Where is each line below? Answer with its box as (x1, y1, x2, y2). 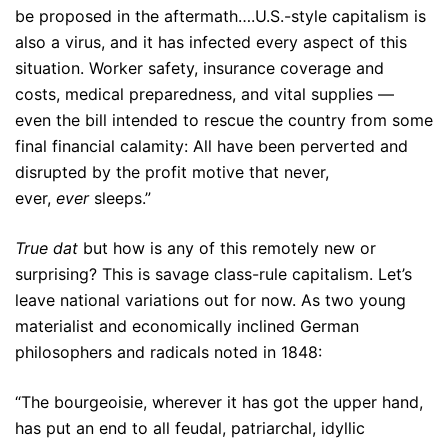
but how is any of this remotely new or (78, 238, 376, 258)
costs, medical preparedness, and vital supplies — (15, 84, 394, 104)
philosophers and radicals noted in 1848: (15, 342, 322, 362)
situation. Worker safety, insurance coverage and (15, 58, 384, 78)
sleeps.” (89, 188, 151, 208)
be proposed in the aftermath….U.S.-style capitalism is (15, 6, 426, 26)
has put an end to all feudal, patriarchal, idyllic (15, 418, 365, 438)
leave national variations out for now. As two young (15, 290, 406, 310)
